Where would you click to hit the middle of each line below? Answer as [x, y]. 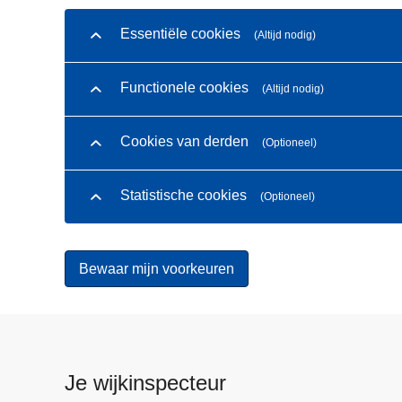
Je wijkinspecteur [145, 383]
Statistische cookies [184, 196]
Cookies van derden [184, 142]
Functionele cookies [184, 88]
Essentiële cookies [180, 34]
